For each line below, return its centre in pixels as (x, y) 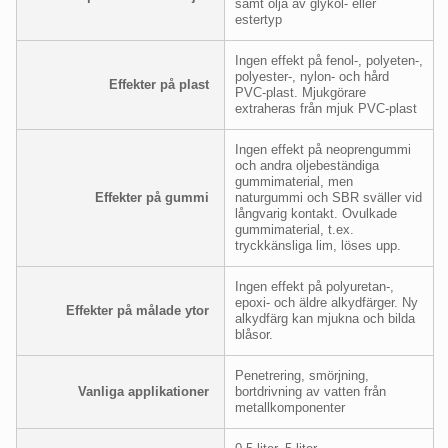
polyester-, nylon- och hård (312, 76)
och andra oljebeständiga (307, 165)
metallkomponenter (290, 407)
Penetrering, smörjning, (302, 375)
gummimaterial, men (294, 181)
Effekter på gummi (152, 197)
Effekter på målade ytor (137, 310)
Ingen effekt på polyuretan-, (314, 286)
